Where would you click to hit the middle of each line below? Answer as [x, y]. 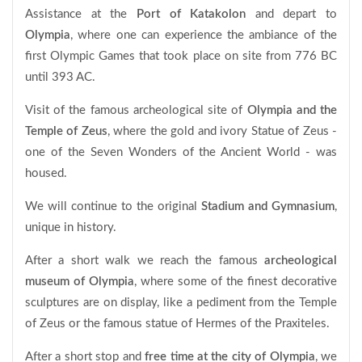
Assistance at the [81, 14]
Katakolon [223, 14]
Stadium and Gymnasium [268, 206]
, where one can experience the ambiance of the [204, 35]
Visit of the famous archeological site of [136, 110]
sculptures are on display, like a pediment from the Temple [181, 303]
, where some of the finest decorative [236, 282]
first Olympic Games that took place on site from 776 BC [181, 56]
